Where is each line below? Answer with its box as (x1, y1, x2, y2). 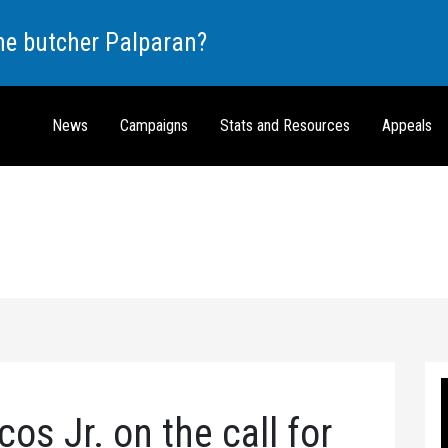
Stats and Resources (220, 116, 350, 135)
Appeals (382, 116, 432, 135)
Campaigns (120, 116, 188, 135)
